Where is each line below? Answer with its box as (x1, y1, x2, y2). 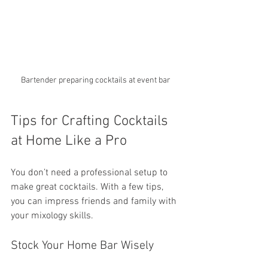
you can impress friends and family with (11, 195, 179, 208)
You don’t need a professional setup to (11, 166, 170, 179)
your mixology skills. (11, 209, 93, 222)
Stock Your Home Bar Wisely (11, 238, 154, 253)
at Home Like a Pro (11, 132, 127, 150)
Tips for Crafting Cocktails (11, 112, 172, 130)
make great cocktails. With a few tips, (11, 181, 166, 193)
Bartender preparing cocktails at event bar (21, 75, 170, 86)
